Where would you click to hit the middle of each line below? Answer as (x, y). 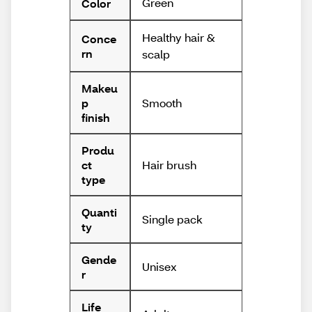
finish (96, 118)
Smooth (162, 102)
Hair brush (169, 164)
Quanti (99, 212)
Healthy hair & (178, 38)
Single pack (172, 219)
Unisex (159, 267)
